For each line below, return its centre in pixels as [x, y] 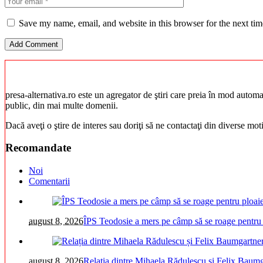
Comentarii [49, 181]
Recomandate [38, 148]
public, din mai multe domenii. [62, 105]
